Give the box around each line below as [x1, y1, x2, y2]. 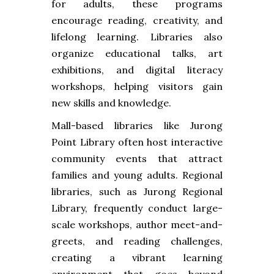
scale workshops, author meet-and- [51, 218, 223, 231]
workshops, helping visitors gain [51, 80, 223, 92]
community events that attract [51, 152, 223, 165]
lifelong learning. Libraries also [51, 30, 223, 43]
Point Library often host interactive [51, 135, 223, 148]
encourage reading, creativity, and [51, 13, 223, 26]
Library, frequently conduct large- [51, 201, 223, 214]
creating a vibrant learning [51, 251, 223, 264]
